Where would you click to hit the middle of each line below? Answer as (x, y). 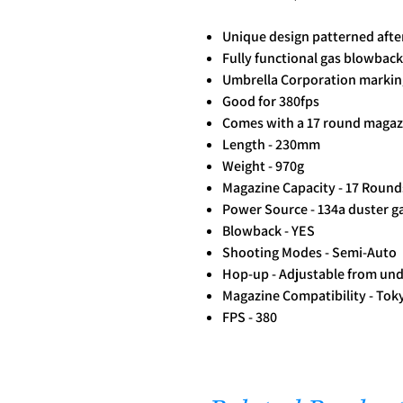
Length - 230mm (271, 144)
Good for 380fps (271, 101)
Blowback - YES (269, 230)
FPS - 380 (250, 317)
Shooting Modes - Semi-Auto (309, 252)
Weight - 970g (263, 166)
